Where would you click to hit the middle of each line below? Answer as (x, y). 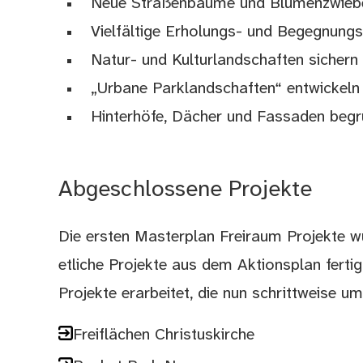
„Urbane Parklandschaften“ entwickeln (226, 88)
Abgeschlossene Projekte (186, 190)
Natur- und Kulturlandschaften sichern (225, 60)
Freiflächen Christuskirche (164, 335)
